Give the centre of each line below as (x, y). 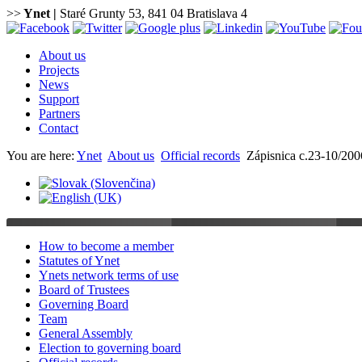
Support (59, 99)
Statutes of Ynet (79, 261)
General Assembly (86, 333)
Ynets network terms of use (109, 275)
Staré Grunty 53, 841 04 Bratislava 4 (152, 13)
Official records (200, 156)
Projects (59, 70)
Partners (59, 114)
